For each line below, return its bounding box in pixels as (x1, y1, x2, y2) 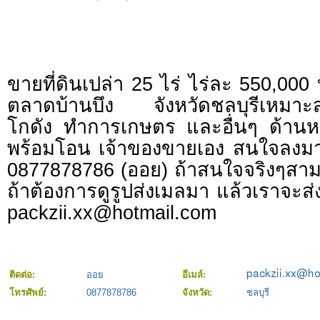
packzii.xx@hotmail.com (7, 201, 216, 224)
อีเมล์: (182, 269, 209, 281)
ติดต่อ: (9, 269, 38, 281)
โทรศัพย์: (9, 287, 49, 299)
